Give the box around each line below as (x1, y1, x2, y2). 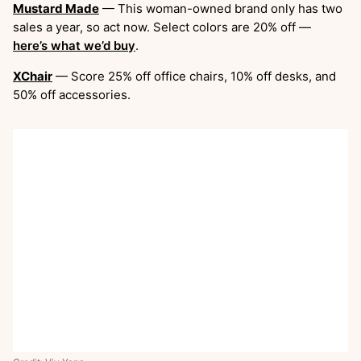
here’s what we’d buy (13, 37, 135, 53)
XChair (13, 68, 52, 84)
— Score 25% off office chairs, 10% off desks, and (52, 68, 336, 84)
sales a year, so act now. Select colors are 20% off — (13, 19, 311, 35)
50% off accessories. (13, 86, 131, 102)
